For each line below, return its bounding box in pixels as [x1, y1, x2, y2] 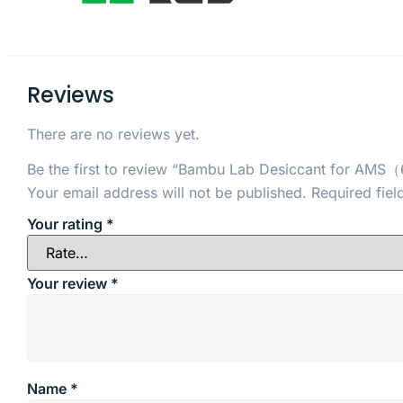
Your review [27, 273, 111, 292]
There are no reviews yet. [27, 125, 200, 144]
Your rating [27, 215, 106, 234]
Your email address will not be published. [27, 183, 307, 201]
